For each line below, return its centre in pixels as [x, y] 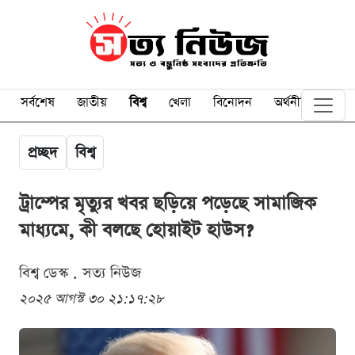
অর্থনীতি [293, 103]
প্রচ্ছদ [43, 152]
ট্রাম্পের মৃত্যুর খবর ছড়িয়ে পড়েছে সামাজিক [168, 203]
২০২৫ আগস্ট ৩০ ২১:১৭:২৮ [91, 299]
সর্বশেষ [38, 103]
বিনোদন [233, 103]
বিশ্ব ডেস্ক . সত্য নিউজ [80, 273]
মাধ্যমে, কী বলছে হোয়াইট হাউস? [136, 230]
